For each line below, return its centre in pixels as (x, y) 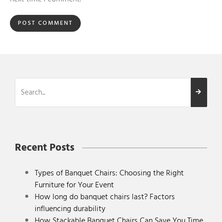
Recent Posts (45, 147)
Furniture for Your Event (74, 185)
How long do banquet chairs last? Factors (105, 196)
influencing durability (70, 208)
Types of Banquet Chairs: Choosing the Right (109, 173)
